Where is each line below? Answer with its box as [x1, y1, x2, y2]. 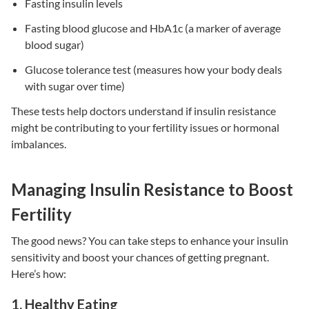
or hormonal [219, 120, 279, 134]
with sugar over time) [25, 79, 127, 92]
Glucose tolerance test [25, 62, 131, 76]
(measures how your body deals [131, 62, 282, 76]
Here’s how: [11, 266, 68, 280]
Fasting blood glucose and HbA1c [25, 21, 183, 34]
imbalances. [11, 137, 68, 150]
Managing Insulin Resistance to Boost [11, 179, 293, 199]
